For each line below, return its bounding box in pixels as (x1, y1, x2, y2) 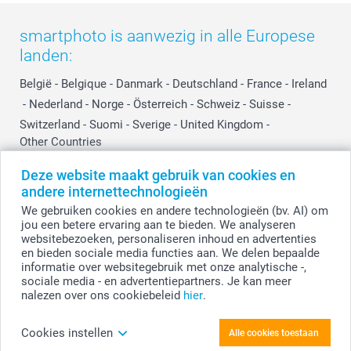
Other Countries (20, 134, 102, 149)
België (20, 76, 52, 91)
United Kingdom (180, 117, 263, 132)
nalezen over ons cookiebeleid (20, 288, 183, 302)
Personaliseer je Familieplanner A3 (38, 313, 221, 328)
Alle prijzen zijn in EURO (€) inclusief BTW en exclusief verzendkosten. (30, 191, 321, 203)
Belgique (61, 76, 107, 91)
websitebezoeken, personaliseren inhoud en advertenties (20, 232, 317, 246)
